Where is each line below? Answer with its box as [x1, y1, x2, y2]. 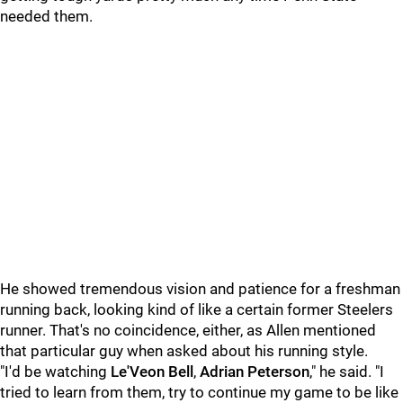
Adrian [200, 363, 244, 381]
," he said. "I [309, 363, 384, 381]
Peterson [247, 363, 309, 381]
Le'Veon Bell [111, 363, 193, 381]
